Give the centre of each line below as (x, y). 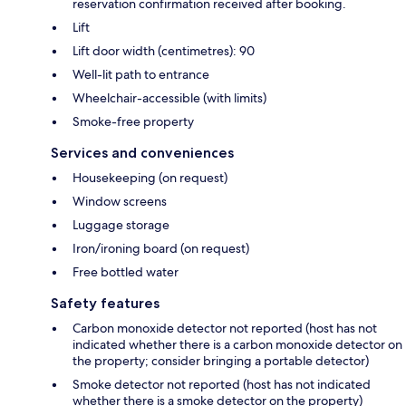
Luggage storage (121, 225)
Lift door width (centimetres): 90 (164, 51)
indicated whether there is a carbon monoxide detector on (237, 345)
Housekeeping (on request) (150, 178)
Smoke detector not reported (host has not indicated (222, 385)
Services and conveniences (142, 153)
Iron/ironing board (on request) (161, 249)
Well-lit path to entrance (141, 75)
